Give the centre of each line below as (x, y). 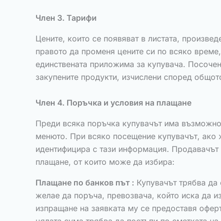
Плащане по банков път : (85, 183)
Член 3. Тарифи (66, 18)
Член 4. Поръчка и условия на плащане (113, 103)
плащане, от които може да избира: (105, 162)
